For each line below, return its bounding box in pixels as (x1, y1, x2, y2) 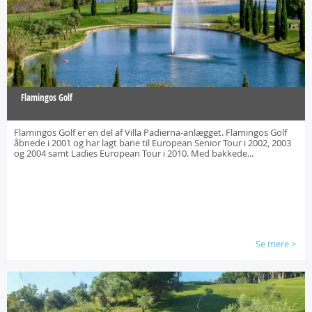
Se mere (256, 237, 289, 250)
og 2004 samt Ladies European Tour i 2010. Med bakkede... (14, 147, 253, 159)
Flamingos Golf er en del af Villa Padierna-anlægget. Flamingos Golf (14, 126, 287, 139)
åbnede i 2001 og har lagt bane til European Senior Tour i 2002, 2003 (14, 136, 291, 149)
